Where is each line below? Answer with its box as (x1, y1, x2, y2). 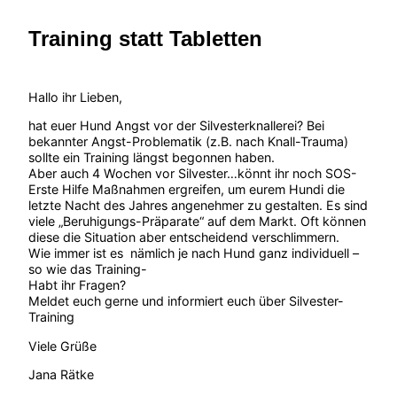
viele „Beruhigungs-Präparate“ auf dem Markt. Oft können (28, 214, 366, 230)
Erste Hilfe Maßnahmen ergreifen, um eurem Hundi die (28, 182, 345, 198)
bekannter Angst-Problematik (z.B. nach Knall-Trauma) (28, 134, 348, 150)
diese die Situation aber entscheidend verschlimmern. (28, 230, 339, 245)
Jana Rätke (28, 366, 94, 382)
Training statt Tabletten (28, 27, 262, 51)
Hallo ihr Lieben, (28, 90, 122, 105)
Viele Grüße (28, 338, 97, 354)
